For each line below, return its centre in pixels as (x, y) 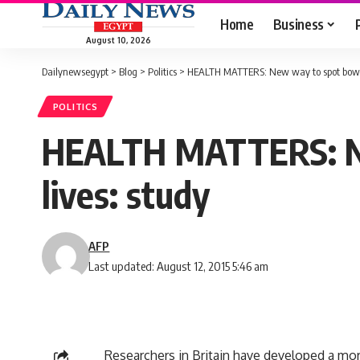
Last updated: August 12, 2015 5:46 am (179, 266)
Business (298, 24)
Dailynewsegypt (75, 72)
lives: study (126, 195)
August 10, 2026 (118, 40)
